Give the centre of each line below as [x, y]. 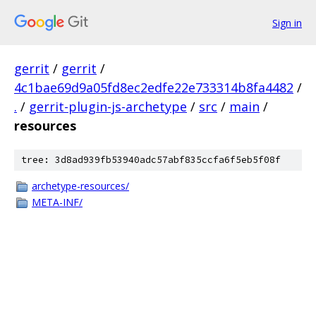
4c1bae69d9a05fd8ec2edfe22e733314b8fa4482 [154, 87]
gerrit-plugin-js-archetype [108, 107]
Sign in [287, 23]
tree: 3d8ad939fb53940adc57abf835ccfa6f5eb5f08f [151, 160]
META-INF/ [57, 202]
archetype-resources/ [80, 186]
